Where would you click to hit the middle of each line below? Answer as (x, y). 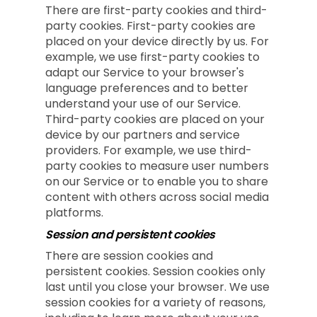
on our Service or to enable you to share (157, 181)
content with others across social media (157, 197)
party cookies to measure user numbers (157, 166)
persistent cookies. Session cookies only (155, 271)
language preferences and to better (147, 88)
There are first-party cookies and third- (156, 10)
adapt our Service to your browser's (145, 73)
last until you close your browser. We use (157, 287)
